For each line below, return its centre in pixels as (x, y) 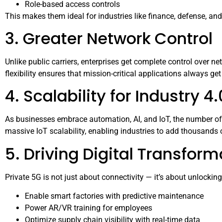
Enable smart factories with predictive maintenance (114, 196)
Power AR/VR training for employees (88, 208)
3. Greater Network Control (109, 38)
